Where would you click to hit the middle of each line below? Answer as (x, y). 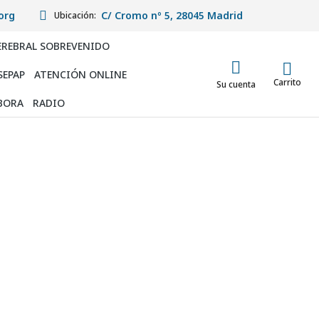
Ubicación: (75, 15)
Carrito (287, 82)
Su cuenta (236, 84)
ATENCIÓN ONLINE (80, 74)
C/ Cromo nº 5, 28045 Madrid (172, 15)
